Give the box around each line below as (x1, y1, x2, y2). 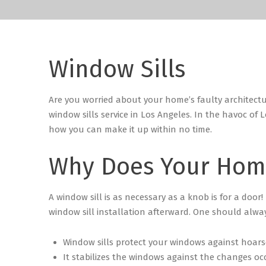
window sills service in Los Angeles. (49, 109, 194, 120)
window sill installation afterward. (49, 207, 193, 217)
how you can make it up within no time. (49, 124, 214, 135)
